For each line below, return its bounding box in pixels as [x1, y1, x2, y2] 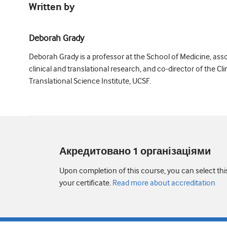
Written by [29, 1, 74, 13]
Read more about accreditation [111, 178, 215, 187]
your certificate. [59, 178, 111, 187]
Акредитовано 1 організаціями [59, 145, 211, 158]
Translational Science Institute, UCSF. [29, 76, 151, 86]
